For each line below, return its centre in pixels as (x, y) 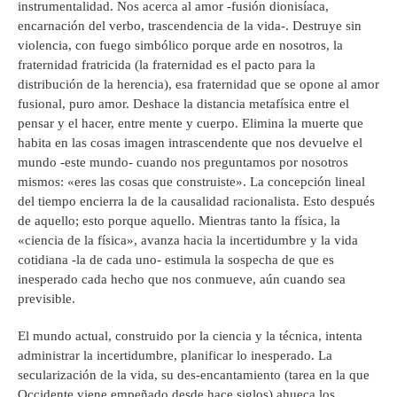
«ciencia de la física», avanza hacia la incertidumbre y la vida (188, 241)
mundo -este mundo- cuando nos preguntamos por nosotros (183, 163)
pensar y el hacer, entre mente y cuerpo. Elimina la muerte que (191, 124)
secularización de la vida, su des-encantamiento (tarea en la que (194, 375)
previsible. (47, 299)
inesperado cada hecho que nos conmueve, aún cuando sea (182, 280)
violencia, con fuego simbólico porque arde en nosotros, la (180, 46)
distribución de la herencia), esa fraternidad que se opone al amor (198, 85)
